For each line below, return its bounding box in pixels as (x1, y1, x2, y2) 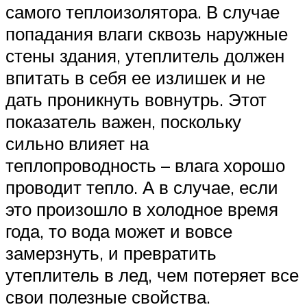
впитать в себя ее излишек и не (5, 66, 265, 88)
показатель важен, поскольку (5, 110, 241, 132)
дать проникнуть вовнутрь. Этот (5, 88, 267, 110)
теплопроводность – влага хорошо (5, 153, 285, 176)
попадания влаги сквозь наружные (5, 22, 288, 45)
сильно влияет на (5, 132, 149, 154)
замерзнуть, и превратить (5, 241, 217, 264)
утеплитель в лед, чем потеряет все (5, 263, 299, 286)
